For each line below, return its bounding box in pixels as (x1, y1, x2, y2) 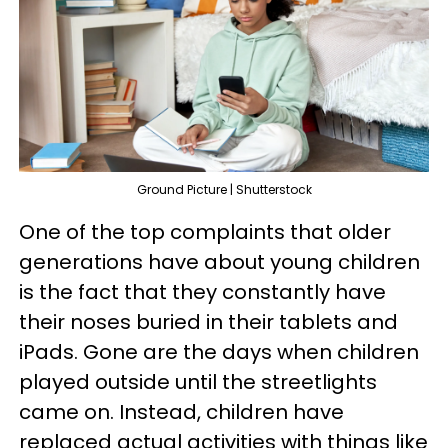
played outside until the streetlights (19, 368, 377, 397)
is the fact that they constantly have (19, 278, 386, 307)
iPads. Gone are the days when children (19, 338, 419, 367)
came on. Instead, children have (19, 398, 344, 427)
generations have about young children (19, 248, 420, 277)
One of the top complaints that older (19, 218, 391, 247)
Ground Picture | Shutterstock (136, 181, 312, 199)
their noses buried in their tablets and (19, 308, 398, 337)
